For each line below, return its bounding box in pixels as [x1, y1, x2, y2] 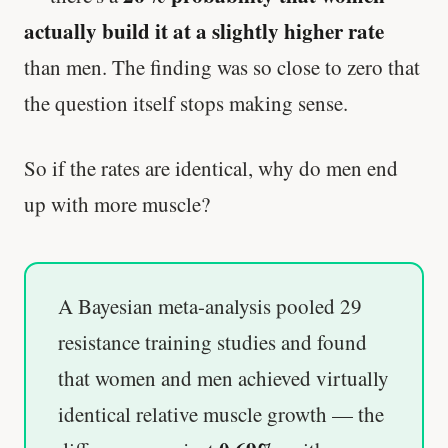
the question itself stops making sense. [24, 88, 348, 117]
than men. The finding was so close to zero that [24, 52, 420, 81]
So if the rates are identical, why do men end [24, 154, 398, 183]
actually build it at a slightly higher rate [24, 15, 384, 46]
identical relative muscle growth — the [58, 400, 384, 429]
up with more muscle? [24, 190, 210, 219]
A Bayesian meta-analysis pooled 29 [58, 292, 362, 321]
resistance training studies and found [58, 328, 367, 357]
